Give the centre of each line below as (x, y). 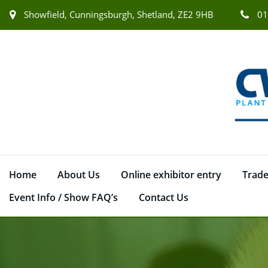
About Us (79, 174)
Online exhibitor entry (171, 174)
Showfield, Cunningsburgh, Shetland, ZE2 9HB (119, 14)
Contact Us (164, 197)
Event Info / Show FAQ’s (63, 197)
